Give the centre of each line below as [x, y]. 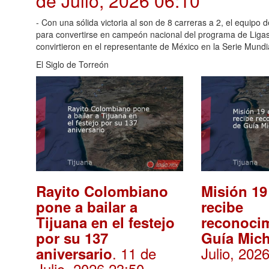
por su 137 [72, 238]
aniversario [74, 254]
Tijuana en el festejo [105, 222]
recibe [222, 207]
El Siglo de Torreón [72, 65]
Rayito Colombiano [102, 191]
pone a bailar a [87, 207]
